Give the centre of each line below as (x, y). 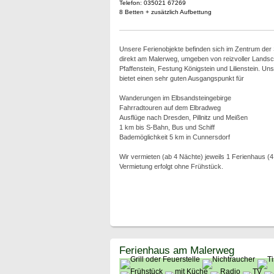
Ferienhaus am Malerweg (176, 250)
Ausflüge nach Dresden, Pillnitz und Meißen (183, 117)
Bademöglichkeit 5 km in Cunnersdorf (174, 137)
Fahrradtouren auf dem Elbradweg (170, 108)
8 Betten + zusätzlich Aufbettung (165, 12)
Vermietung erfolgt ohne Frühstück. (171, 166)
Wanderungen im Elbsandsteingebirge (175, 98)
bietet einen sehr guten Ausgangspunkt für (181, 78)
